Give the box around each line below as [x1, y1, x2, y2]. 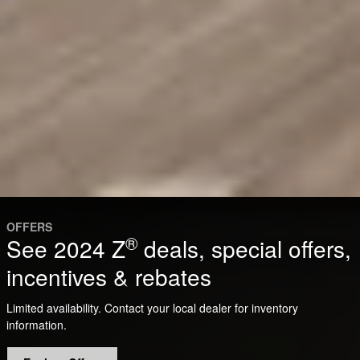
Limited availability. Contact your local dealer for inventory [6, 299, 298, 316]
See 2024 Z [6, 232, 125, 265]
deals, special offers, [137, 232, 351, 265]
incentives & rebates [6, 260, 211, 293]
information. [6, 316, 67, 333]
